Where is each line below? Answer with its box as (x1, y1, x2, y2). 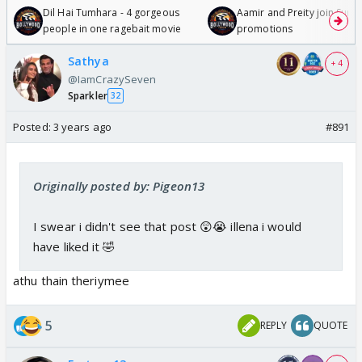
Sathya (68, 53, 109, 69)
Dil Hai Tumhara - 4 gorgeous (43, 5, 179, 19)
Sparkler (68, 88, 107, 103)
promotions (237, 21, 293, 36)
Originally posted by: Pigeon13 (33, 177, 204, 194)
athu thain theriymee (13, 271, 129, 288)
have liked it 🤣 (33, 238, 116, 255)
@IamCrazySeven (68, 71, 157, 86)
